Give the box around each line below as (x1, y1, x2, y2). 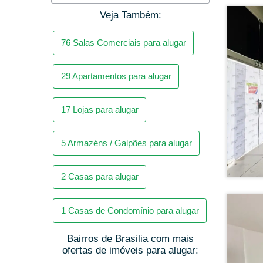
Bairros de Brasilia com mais (67, 233, 194, 245)
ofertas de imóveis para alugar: (62, 245, 198, 257)
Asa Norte (55, 207, 92, 217)
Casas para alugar (60, 114, 127, 123)
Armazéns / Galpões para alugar (60, 83, 176, 93)
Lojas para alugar (64, 52, 127, 62)
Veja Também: (99, 9, 161, 21)
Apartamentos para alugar (64, 21, 157, 31)
